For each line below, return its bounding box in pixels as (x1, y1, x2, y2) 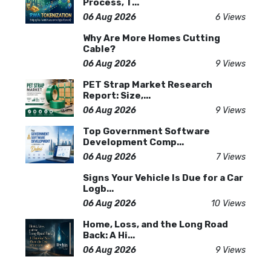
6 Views (215, 12, 246, 22)
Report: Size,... (83, 90, 151, 101)
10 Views (211, 198, 246, 209)
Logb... (83, 183, 114, 194)
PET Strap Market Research (83, 79, 212, 90)
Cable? (83, 44, 116, 54)
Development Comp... (83, 137, 184, 148)
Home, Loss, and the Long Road (83, 219, 228, 230)
